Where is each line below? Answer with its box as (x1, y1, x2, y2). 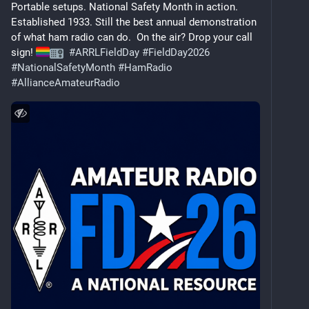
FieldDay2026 (148, 46, 210, 59)
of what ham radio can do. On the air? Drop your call (11, 30, 252, 43)
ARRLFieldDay (75, 46, 139, 59)
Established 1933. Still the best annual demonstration (11, 15, 257, 28)
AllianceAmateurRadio (17, 76, 120, 89)
